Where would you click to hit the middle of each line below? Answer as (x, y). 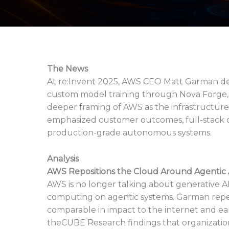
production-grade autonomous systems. (129, 133)
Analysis (63, 158)
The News (67, 69)
